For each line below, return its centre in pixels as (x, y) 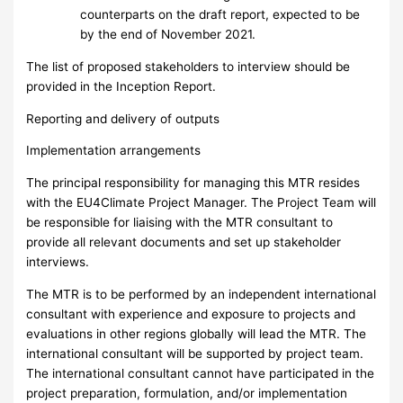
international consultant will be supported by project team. (195, 353)
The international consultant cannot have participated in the (201, 373)
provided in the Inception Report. (121, 87)
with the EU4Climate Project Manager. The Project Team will (201, 203)
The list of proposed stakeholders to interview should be (188, 67)
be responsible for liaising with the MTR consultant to (180, 223)
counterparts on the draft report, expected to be (220, 15)
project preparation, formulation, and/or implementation (187, 393)
